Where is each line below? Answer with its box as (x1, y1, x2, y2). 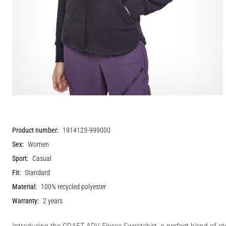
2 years (43, 196, 63, 205)
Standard (25, 168, 50, 177)
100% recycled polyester (41, 182, 106, 191)
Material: (12, 182, 37, 191)
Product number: (12, 126, 59, 135)
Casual (32, 154, 51, 163)
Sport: (12, 154, 28, 163)
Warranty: (12, 196, 39, 205)
